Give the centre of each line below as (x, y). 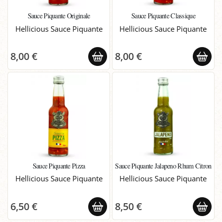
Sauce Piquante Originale (59, 16)
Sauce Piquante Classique (163, 16)
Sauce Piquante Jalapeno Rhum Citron (163, 166)
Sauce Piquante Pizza (59, 166)
